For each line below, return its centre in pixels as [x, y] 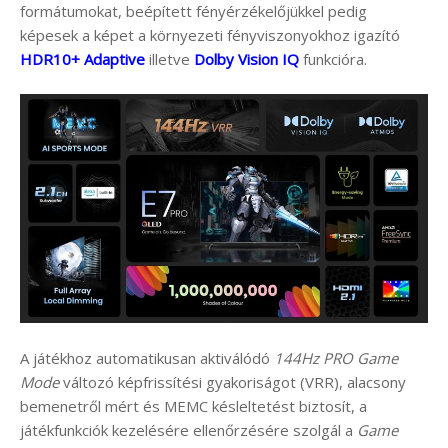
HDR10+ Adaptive [82, 59]
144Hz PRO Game [336, 357]
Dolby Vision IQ [246, 59]
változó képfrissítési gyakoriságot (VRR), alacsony [232, 381]
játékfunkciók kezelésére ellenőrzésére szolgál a [188, 429]
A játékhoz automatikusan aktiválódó [147, 357]
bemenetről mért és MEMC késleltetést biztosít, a [193, 405]
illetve [169, 59]
